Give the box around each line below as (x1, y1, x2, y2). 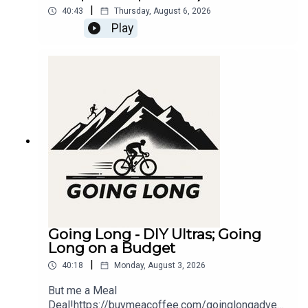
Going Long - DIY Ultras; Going (48, 225, 261, 243)
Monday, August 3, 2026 (114, 261, 206, 271)
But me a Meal (48, 284, 117, 298)
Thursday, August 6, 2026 (114, 6, 211, 16)
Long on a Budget (48, 239, 175, 257)
